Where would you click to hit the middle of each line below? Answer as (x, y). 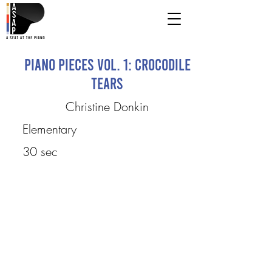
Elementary (49, 129)
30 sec (40, 151)
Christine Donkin (107, 107)
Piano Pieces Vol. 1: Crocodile (107, 64)
